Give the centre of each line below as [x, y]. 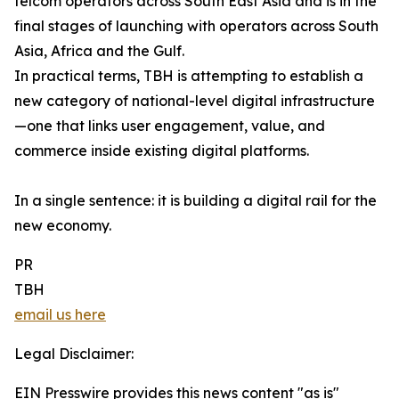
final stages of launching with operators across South [196, 26]
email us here [60, 314]
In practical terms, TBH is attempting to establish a [189, 76]
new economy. [63, 225]
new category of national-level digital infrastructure [195, 101]
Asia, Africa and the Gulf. [99, 51]
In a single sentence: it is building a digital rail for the [195, 200]
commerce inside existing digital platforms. [162, 151]
